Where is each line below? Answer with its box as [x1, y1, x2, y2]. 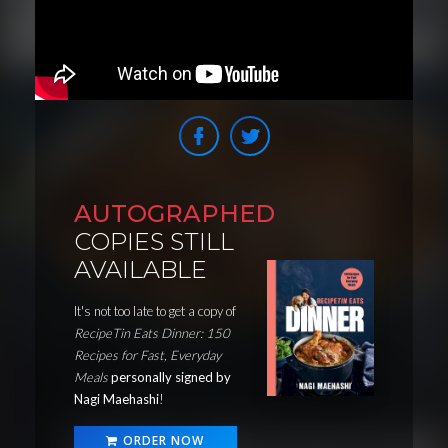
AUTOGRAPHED [74, 198, 275, 228]
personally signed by [111, 368, 231, 385]
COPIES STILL [74, 226, 234, 256]
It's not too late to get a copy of [74, 302, 236, 319]
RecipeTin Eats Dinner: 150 [74, 324, 230, 341]
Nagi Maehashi [74, 390, 159, 407]
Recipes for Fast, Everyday [74, 346, 221, 363]
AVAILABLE [74, 254, 207, 284]
